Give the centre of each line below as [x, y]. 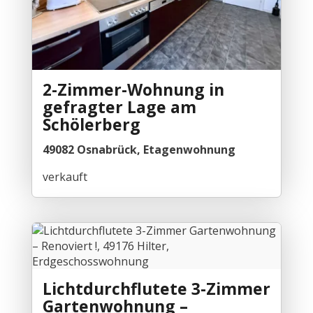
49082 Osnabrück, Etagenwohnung [139, 150]
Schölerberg [91, 125]
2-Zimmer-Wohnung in [133, 90]
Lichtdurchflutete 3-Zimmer [156, 288]
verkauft [65, 176]
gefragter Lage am [119, 107]
